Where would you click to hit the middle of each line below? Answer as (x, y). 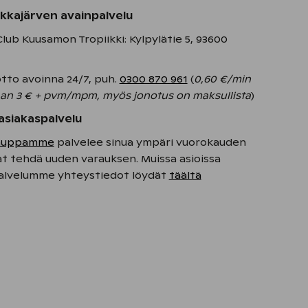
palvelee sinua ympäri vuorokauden (150, 142)
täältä (185, 175)
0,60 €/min (222, 79)
